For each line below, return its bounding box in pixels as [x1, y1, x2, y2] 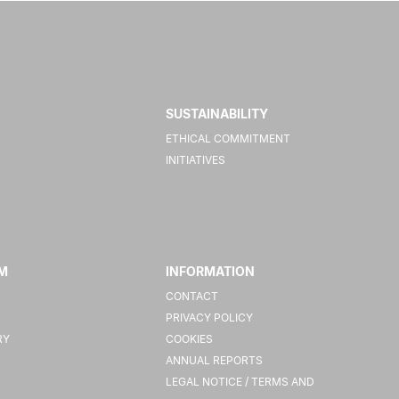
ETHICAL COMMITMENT [166, 132, 291, 146]
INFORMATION [166, 264, 256, 280]
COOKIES [166, 332, 214, 346]
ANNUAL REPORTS [166, 354, 264, 368]
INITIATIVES [166, 153, 226, 167]
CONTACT [166, 289, 219, 304]
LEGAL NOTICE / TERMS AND [166, 375, 315, 389]
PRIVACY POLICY [166, 311, 254, 325]
